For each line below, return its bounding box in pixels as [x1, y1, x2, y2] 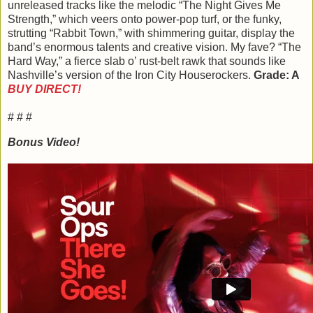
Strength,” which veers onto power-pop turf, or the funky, [8, 13, 282, 26]
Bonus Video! [8, 136, 80, 149]
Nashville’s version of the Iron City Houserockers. [8, 69, 254, 82]
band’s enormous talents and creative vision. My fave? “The [8, 41, 301, 54]
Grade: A [254, 69, 305, 82]
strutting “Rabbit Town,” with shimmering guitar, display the [8, 27, 295, 40]
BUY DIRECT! [8, 83, 81, 96]
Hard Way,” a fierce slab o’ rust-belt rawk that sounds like [8, 55, 286, 68]
